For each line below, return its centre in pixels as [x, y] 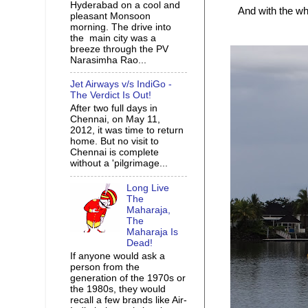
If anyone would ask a [118, 256]
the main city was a [113, 38]
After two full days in [114, 109]
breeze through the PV [119, 49]
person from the [105, 267]
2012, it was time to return [127, 131]
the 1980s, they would [118, 289]
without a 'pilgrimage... [119, 164]
